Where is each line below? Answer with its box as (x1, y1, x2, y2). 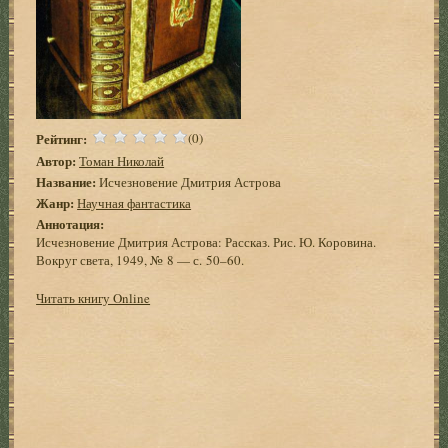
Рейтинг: (36, 128, 88, 148)
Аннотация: (36, 213, 105, 233)
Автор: (36, 150, 77, 170)
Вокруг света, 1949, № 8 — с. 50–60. (36, 250, 245, 269)
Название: (36, 171, 97, 191)
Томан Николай (79, 151, 165, 170)
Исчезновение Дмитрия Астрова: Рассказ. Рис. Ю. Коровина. (36, 232, 377, 251)
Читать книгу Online (36, 288, 151, 307)
